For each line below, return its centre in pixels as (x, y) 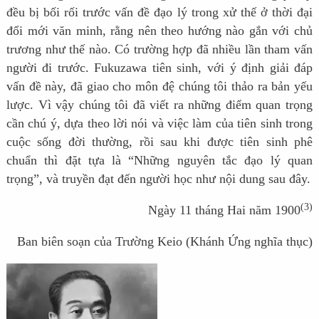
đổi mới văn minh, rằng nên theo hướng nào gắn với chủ (159, 31)
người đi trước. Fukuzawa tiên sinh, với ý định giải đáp (159, 68)
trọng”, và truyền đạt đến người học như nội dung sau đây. (158, 179)
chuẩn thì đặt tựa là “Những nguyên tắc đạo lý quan (159, 161)
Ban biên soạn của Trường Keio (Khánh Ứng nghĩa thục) (165, 242)
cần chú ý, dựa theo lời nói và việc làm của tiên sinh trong (159, 124)
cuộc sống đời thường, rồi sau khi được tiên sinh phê (159, 142)
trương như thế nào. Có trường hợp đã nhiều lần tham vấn (159, 49)
